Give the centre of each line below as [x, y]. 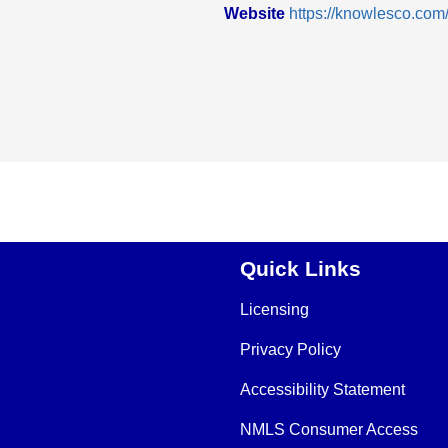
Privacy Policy [290, 350]
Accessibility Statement [322, 390]
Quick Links [300, 269]
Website [256, 14]
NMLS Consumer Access [329, 430]
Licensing [274, 310]
